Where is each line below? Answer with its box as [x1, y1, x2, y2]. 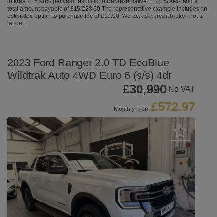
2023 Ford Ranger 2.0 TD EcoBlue [7, 57, 169, 69]
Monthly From [114, 106, 150, 112]
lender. [7, 20, 25, 27]
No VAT [169, 84, 195, 93]
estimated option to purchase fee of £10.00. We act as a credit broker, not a [7, 13, 202, 19]
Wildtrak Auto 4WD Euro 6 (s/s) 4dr [7, 69, 171, 81]
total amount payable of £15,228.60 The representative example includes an [7, 5, 207, 12]
